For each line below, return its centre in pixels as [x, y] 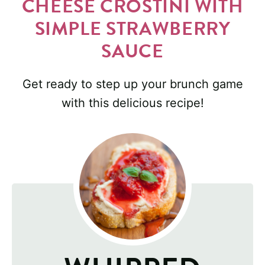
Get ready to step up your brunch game [132, 84]
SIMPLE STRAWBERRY [132, 29]
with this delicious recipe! [132, 103]
